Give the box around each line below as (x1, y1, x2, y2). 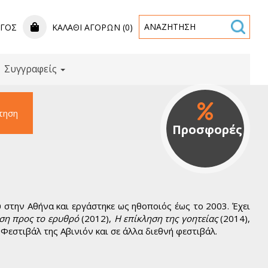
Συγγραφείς (4, 62, 59, 75)
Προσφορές (172, 121, 242, 138)
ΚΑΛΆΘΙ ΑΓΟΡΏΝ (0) (50, 22, 133, 33)
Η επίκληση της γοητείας (114, 212, 218, 224)
